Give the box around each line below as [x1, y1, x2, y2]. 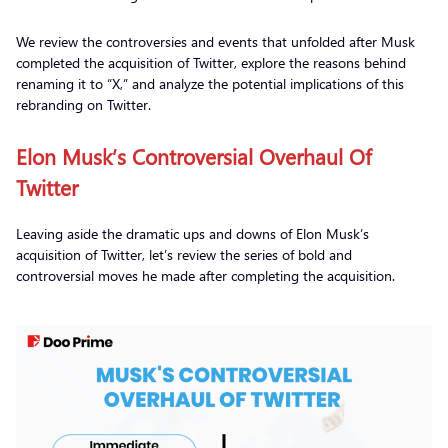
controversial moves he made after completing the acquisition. [16, 265, 399, 285]
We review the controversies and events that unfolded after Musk [16, 31, 415, 51]
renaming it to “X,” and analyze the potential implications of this [16, 73, 404, 93]
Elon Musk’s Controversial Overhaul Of [16, 140, 372, 171]
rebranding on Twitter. [16, 94, 155, 114]
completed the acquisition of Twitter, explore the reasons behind [16, 52, 406, 72]
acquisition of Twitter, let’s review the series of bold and [16, 244, 352, 264]
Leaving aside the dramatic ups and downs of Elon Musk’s [16, 223, 369, 243]
